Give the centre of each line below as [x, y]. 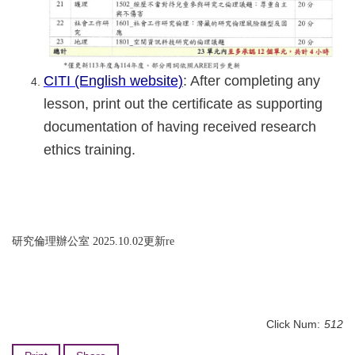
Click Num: [293, 324]
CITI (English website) [113, 81]
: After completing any [252, 81]
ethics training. [90, 150]
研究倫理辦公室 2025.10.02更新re [93, 242]
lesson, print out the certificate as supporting [183, 104]
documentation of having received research [180, 127]
